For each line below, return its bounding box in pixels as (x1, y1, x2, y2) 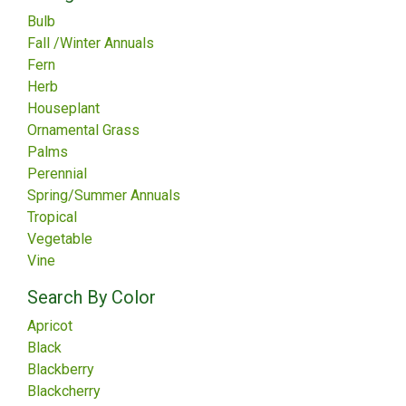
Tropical (27, 208, 77, 226)
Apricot (27, 317, 72, 334)
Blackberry (27, 361, 94, 378)
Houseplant (27, 100, 100, 117)
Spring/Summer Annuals (27, 187, 180, 204)
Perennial (27, 165, 87, 182)
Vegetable (27, 230, 92, 247)
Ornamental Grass (27, 121, 140, 139)
